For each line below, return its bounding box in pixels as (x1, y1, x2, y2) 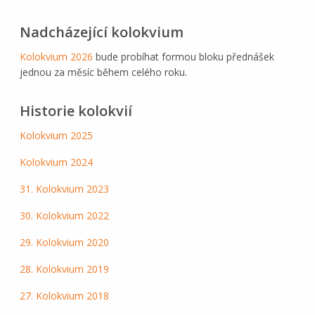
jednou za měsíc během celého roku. (19, 65, 187, 79)
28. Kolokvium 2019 (19, 262, 109, 276)
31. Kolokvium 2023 (19, 181, 109, 195)
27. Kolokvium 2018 (19, 288, 109, 302)
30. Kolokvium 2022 (19, 208, 109, 222)
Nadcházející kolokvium (19, 22, 184, 41)
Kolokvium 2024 (19, 155, 93, 169)
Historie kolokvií (19, 101, 132, 120)
